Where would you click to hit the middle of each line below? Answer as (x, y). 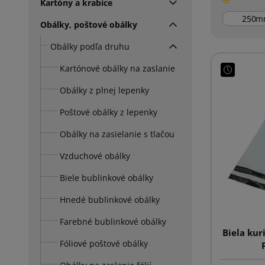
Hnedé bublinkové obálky (110, 199)
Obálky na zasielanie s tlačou (117, 134)
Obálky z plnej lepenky (104, 90)
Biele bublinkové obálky (106, 177)
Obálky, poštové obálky (89, 24)
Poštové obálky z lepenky (109, 112)
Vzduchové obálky (95, 156)
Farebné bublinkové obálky (113, 221)
